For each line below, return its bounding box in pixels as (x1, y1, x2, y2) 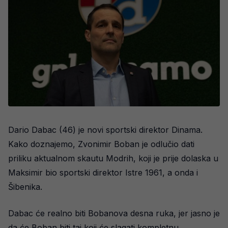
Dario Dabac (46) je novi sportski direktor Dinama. (8, 124, 203, 135)
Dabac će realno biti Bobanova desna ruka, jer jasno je (8, 208, 220, 218)
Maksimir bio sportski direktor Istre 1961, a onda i (8, 167, 198, 178)
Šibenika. (8, 181, 42, 192)
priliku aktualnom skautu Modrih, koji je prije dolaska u (8, 153, 218, 163)
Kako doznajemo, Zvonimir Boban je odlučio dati (8, 138, 194, 149)
